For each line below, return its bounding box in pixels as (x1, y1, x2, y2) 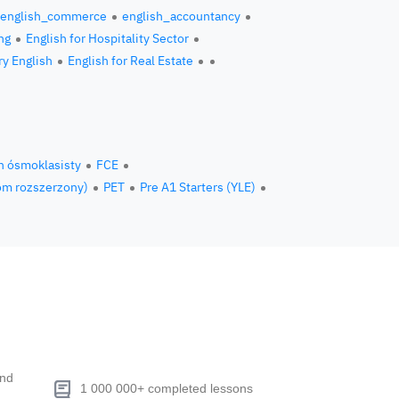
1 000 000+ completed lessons (79, 381, 253, 395)
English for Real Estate (68, 53, 193, 69)
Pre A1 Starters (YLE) (140, 179, 256, 195)
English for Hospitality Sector (26, 30, 189, 46)
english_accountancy (122, 8, 240, 24)
